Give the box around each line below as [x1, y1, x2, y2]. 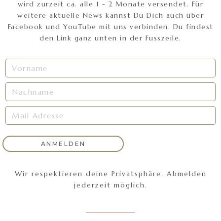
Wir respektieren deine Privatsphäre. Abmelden [14, 169, 207, 179]
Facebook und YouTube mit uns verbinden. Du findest [7, 22, 214, 32]
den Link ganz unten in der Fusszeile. [39, 34, 182, 43]
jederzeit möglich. [74, 181, 147, 190]
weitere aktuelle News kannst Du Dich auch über [17, 11, 204, 20]
